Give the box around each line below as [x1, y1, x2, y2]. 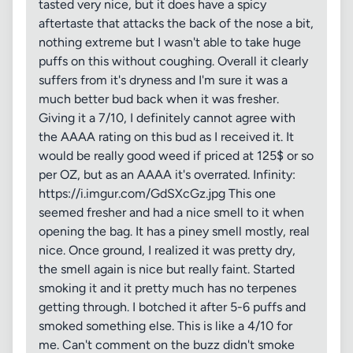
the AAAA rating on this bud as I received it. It [39, 129, 294, 144]
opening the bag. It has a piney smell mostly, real [39, 224, 310, 239]
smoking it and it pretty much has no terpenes [39, 281, 296, 295]
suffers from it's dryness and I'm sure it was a [39, 72, 288, 87]
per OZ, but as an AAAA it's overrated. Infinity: [39, 167, 295, 182]
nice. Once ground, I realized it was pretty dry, [39, 243, 295, 258]
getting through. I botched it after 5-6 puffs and [39, 299, 306, 314]
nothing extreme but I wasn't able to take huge [39, 35, 301, 50]
